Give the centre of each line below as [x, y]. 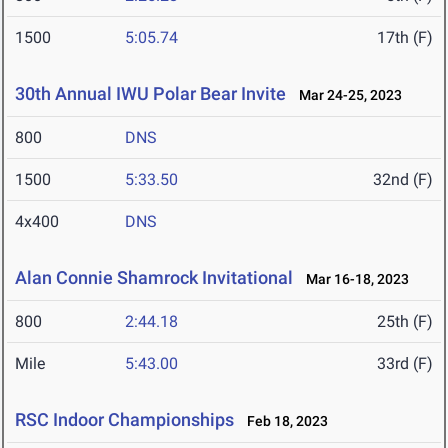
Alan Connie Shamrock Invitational [154, 278]
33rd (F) [405, 364]
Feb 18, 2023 [283, 421]
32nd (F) [403, 180]
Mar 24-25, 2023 [346, 95]
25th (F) [405, 322]
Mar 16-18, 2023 [353, 279]
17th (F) [405, 38]
